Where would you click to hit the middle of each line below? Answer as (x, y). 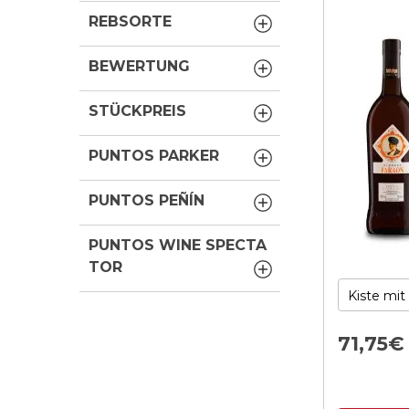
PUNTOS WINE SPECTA (178, 245)
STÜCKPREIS (138, 111)
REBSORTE (131, 21)
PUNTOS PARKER (154, 156)
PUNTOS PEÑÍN (147, 200)
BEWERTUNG (140, 66)
